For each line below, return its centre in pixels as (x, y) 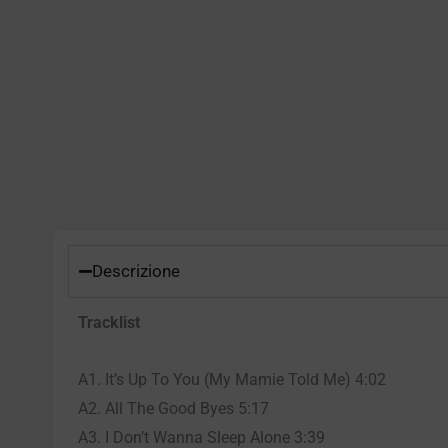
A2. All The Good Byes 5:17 (173, 408)
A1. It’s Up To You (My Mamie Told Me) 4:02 (232, 379)
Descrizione (136, 270)
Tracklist (109, 322)
